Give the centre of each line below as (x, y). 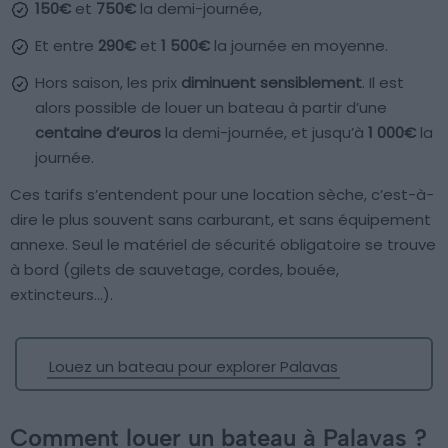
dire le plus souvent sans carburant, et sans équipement (220, 219)
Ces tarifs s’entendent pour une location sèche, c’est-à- (222, 194)
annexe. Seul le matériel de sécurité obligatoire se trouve (223, 244)
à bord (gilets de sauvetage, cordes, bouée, (174, 269)
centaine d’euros (98, 132)
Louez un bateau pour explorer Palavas (193, 366)
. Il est (383, 82)
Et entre (66, 45)
